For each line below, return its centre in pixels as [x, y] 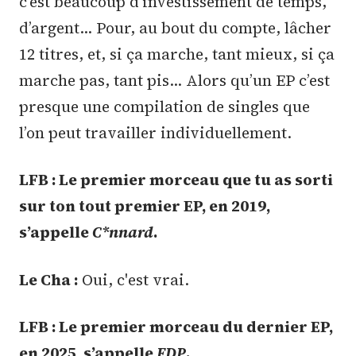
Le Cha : [48, 279]
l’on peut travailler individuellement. [155, 132]
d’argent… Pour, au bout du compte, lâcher [175, 27]
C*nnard [123, 232]
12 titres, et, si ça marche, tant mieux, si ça [177, 54]
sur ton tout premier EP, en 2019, [145, 206]
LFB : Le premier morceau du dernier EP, [176, 327]
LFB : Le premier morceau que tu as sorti [176, 180]
